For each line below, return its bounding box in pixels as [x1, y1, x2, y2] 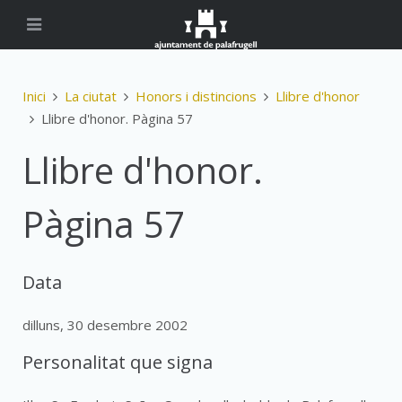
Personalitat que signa [22, 350, 213, 374]
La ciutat [65, 87, 117, 105]
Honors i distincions [135, 87, 257, 105]
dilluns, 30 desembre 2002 [22, 316, 188, 334]
